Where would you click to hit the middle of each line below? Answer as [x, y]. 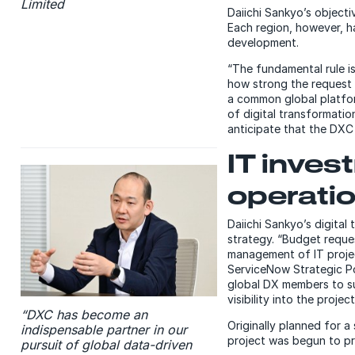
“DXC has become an [84, 314]
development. [263, 43]
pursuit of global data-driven [106, 344]
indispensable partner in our [103, 329]
